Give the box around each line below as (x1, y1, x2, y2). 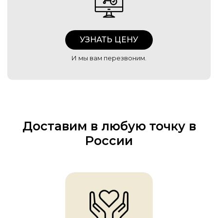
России (85, 133, 133, 148)
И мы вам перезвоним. (72, 54, 146, 62)
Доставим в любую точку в (22, 119, 196, 134)
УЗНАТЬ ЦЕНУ (80, 35, 138, 45)
